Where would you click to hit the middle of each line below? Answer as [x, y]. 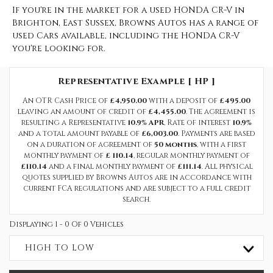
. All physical [227, 166]
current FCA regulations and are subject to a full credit [136, 188]
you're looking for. [59, 48]
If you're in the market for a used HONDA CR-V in [128, 10]
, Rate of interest [198, 122]
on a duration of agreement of [90, 144]
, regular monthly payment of [191, 155]
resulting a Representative [74, 122]
